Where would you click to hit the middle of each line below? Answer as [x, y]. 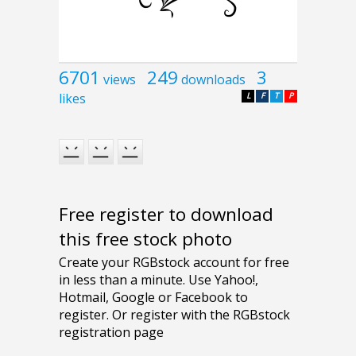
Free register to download [166, 215]
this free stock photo [145, 239]
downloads [213, 79]
